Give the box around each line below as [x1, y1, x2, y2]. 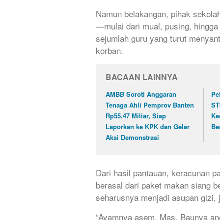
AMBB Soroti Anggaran [106, 89, 176, 99]
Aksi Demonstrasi [106, 132, 159, 142]
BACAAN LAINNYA [106, 71, 178, 82]
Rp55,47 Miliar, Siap [106, 110, 166, 120]
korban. [96, 44, 123, 56]
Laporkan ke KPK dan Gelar [106, 121, 190, 131]
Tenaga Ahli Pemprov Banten [106, 100, 194, 110]
